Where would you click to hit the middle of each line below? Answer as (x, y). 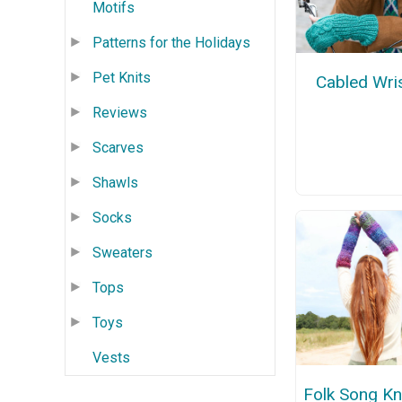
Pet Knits (122, 77)
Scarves (118, 147)
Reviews (120, 112)
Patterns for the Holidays (171, 42)
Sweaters (122, 252)
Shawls (115, 182)
